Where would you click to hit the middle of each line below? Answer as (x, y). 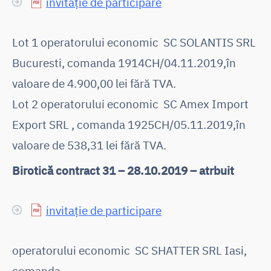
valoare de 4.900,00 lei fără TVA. (94, 83)
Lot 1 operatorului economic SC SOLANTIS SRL (134, 42)
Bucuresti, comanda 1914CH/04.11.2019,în (124, 62)
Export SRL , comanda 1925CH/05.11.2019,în (129, 124)
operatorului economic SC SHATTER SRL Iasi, (129, 250)
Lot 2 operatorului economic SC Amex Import (130, 103)
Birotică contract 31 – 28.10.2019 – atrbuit (123, 170)
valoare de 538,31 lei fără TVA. (89, 145)
